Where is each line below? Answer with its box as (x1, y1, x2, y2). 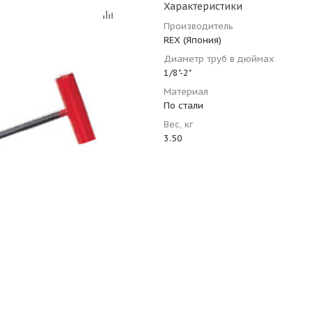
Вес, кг (164, 118, 193, 130)
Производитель (164, 20, 233, 32)
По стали (164, 100, 203, 111)
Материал (164, 86, 208, 97)
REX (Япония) (164, 34, 221, 46)
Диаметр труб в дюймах (164, 53, 274, 65)
